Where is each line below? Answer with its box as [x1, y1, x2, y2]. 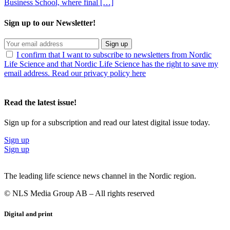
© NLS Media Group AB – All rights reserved [4, 189, 155, 198]
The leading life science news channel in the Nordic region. [4, 171, 196, 181]
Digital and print [4, 209, 52, 218]
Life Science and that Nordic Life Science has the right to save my [4, 59, 218, 68]
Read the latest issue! [4, 98, 76, 107]
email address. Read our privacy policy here [4, 68, 146, 78]
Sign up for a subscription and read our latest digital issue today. [4, 118, 210, 127]
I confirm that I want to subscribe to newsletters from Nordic [16, 50, 212, 59]
